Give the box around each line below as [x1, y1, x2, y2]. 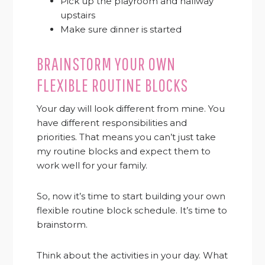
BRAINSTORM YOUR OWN [37, 53, 176, 75]
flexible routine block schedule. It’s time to [37, 205, 228, 216]
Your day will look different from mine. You [37, 103, 225, 115]
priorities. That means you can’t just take [37, 131, 216, 143]
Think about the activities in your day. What [37, 250, 228, 261]
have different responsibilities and [37, 117, 188, 129]
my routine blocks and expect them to [37, 146, 211, 157]
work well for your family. [37, 160, 148, 172]
